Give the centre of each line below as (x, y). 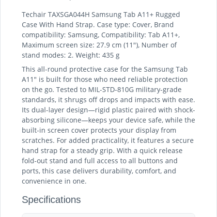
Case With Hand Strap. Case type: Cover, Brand (98, 24)
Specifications (51, 200)
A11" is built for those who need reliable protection (105, 79)
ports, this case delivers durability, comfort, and (99, 171)
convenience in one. (54, 181)
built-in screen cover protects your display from (99, 130)
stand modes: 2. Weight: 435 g (71, 55)
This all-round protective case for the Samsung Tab (105, 69)
